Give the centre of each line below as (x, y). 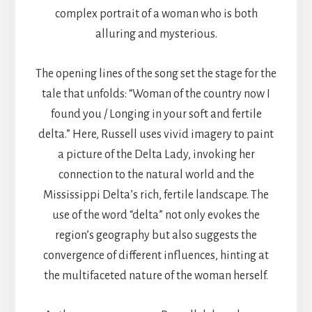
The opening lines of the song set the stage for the (156, 73)
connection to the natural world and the (156, 174)
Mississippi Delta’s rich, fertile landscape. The (156, 195)
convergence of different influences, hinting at (156, 255)
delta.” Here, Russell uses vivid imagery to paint (156, 134)
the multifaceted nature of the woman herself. (156, 275)
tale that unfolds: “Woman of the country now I (156, 94)
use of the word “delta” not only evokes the (156, 215)
